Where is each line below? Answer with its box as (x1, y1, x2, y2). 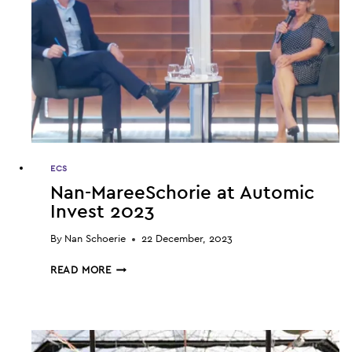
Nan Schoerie (64, 233, 126, 244)
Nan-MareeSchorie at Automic (50, 184, 314, 203)
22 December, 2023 (141, 233, 233, 244)
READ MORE (50, 265, 112, 276)
